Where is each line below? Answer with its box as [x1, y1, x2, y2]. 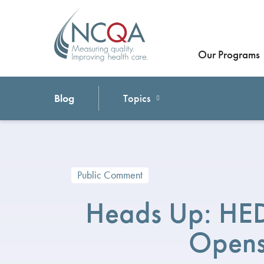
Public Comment [77, 169, 143, 181]
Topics [123, 91, 150, 105]
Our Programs [198, 47, 260, 62]
